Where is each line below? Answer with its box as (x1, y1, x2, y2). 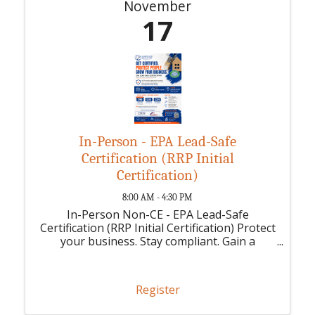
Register (135, 282, 180, 298)
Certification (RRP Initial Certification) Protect (39, 219, 276, 236)
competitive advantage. (96, 246, 219, 262)
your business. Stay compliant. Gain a (60, 233, 255, 249)
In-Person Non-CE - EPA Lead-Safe (66, 206, 249, 222)
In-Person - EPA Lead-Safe (79, 132, 236, 150)
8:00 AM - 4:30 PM (122, 191, 193, 202)
